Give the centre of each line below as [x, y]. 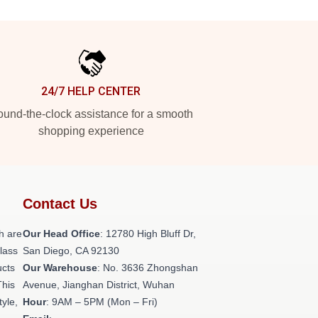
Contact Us [60, 204]
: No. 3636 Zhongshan [148, 268]
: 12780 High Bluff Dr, [148, 234]
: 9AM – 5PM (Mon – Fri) [102, 302]
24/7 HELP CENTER [91, 91]
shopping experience [91, 131]
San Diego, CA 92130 [71, 251]
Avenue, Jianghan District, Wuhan [99, 285]
